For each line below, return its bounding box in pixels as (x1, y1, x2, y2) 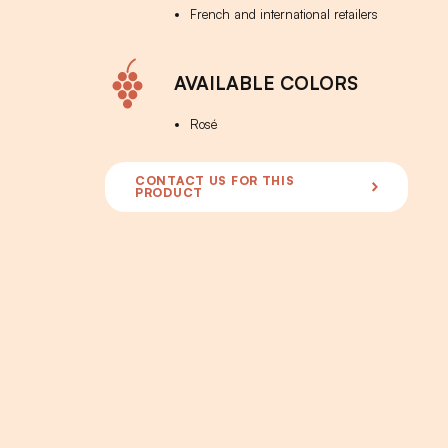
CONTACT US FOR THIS (134, 173, 295, 188)
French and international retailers (189, 6, 378, 22)
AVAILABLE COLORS (173, 71, 358, 94)
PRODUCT (134, 185, 203, 200)
